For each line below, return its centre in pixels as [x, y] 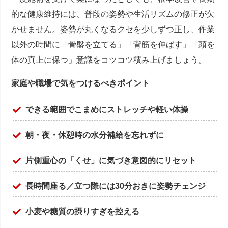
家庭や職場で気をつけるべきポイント [81, 83]
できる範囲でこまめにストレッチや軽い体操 [107, 110]
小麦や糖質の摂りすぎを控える [83, 212]
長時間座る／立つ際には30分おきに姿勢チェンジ [116, 186]
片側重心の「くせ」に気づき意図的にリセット [111, 161]
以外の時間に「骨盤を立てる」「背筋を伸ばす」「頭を [113, 45]
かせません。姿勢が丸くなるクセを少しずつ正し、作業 [113, 30]
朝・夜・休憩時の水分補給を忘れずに [95, 135]
